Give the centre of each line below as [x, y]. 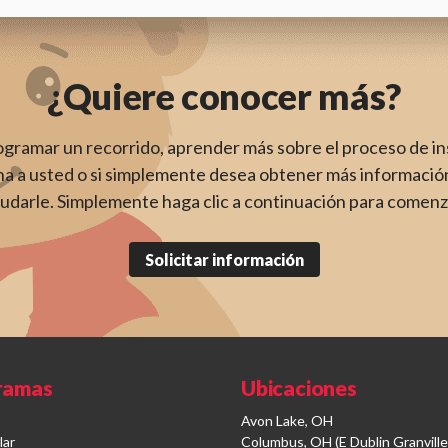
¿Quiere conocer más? [224, 96]
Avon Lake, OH [287, 421]
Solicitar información [224, 259]
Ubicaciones [299, 388]
